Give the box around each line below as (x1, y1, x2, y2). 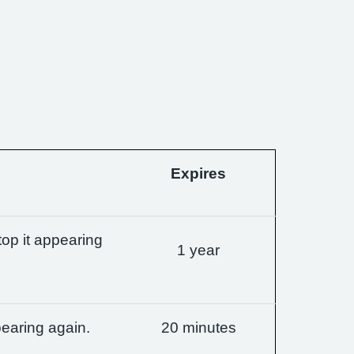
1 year (177, 243, 220, 258)
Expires (171, 166, 226, 181)
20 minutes (160, 320, 236, 335)
